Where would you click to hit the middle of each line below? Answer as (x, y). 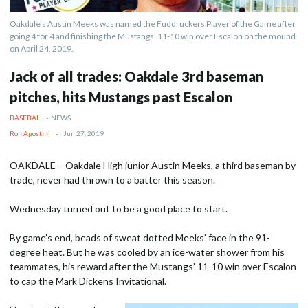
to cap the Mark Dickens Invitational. (88, 281)
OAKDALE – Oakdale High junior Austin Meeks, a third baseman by (153, 165)
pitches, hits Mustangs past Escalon (121, 97)
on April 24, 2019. (42, 48)
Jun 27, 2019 (84, 133)
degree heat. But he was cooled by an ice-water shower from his (147, 252)
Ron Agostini (30, 133)
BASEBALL (26, 118)
